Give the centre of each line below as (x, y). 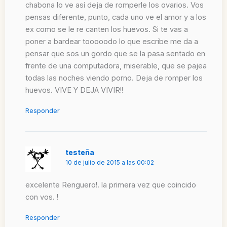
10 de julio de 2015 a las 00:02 (110, 162)
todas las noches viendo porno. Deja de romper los (114, 78)
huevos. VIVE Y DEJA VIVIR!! (74, 90)
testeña (80, 152)
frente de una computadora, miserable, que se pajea (116, 66)
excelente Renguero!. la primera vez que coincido (110, 185)
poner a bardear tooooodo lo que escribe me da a (111, 41)
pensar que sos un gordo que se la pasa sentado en (115, 53)
